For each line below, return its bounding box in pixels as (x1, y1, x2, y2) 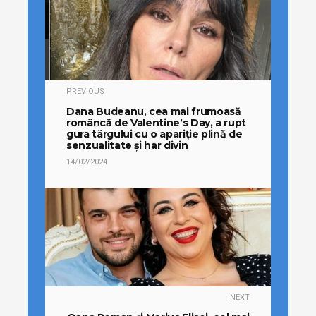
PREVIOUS (66, 87, 104, 97)
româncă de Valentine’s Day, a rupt (66, 116, 247, 130)
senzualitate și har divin (66, 139, 188, 152)
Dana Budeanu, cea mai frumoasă (66, 105, 241, 119)
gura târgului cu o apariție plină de (66, 128, 243, 141)
